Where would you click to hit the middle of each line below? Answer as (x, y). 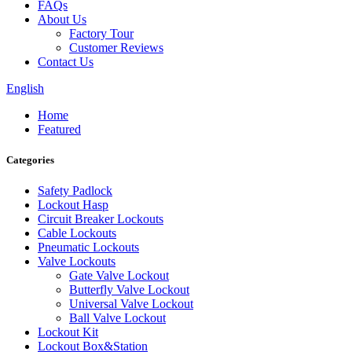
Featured (59, 129)
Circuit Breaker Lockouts (101, 219)
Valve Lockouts (77, 262)
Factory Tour (101, 33)
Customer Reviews (116, 48)
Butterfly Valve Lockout (129, 290)
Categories (30, 160)
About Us (62, 19)
